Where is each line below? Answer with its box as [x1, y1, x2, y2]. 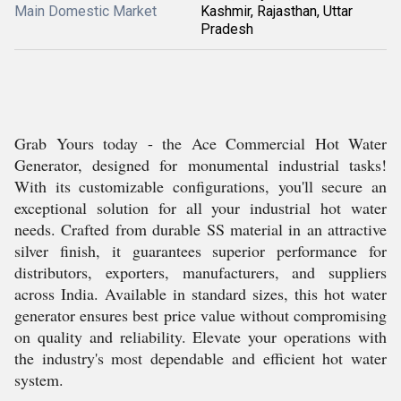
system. [14, 369, 64, 390]
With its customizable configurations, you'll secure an [14, 175, 387, 197]
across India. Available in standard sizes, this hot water [14, 283, 387, 304]
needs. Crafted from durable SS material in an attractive [14, 218, 387, 240]
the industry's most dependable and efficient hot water [14, 347, 387, 369]
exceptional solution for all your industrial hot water [14, 197, 387, 218]
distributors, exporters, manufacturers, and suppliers [14, 261, 387, 283]
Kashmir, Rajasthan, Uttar [200, 3, 353, 20]
